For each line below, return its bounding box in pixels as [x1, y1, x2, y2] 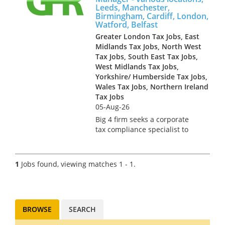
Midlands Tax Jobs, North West [95, 41, 201, 51]
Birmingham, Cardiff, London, [95, 10, 208, 22]
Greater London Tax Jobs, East [95, 31, 199, 41]
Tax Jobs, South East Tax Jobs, [95, 51, 198, 61]
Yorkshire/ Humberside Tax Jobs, [95, 71, 207, 81]
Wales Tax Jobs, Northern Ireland [95, 81, 208, 91]
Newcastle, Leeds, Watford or [95, 174, 193, 184]
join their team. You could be [95, 134, 193, 144]
